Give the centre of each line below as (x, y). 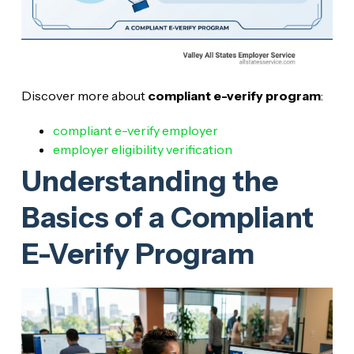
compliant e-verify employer (135, 131)
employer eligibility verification (142, 150)
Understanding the (149, 181)
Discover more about (84, 96)
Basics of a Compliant (167, 218)
